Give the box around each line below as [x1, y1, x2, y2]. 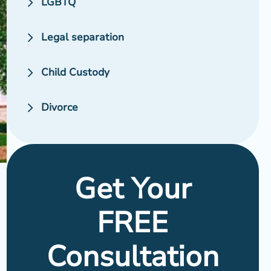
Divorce [41, 100, 78, 115]
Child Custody [41, 65, 109, 80]
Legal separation [41, 30, 124, 45]
